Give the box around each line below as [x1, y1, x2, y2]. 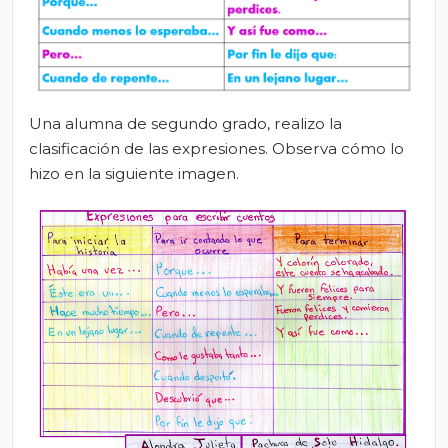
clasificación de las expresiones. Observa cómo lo [29, 138, 404, 158]
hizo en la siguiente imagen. [29, 163, 239, 183]
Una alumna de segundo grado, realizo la [29, 113, 342, 133]
